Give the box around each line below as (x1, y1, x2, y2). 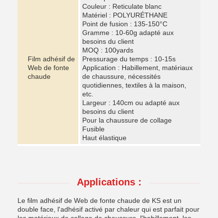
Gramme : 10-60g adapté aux (82, 29, 174, 36)
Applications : (76, 177, 142, 187)
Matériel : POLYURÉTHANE (82, 11, 167, 19)
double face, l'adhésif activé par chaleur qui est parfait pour (18, 205, 200, 213)
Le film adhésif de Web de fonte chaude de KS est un (18, 197, 182, 204)
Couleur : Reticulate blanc (82, 2, 162, 10)
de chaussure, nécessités (82, 73, 161, 80)
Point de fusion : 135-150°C (82, 20, 167, 28)
